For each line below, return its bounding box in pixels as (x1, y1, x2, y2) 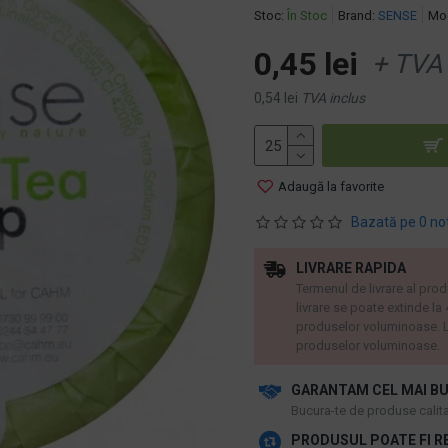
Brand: (338, 8, 375, 23)
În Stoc (287, 8, 327, 23)
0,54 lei (254, 90, 298, 106)
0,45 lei (254, 45, 358, 83)
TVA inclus (301, 90, 365, 106)
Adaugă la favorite (278, 178, 384, 194)
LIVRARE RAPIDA (296, 260, 406, 276)
